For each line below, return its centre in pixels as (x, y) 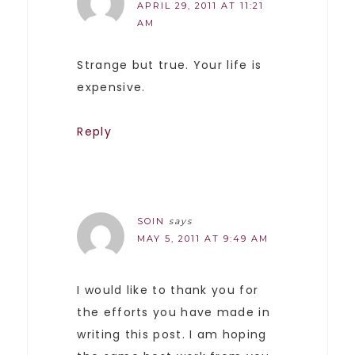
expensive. (111, 87)
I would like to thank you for (168, 290)
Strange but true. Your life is (170, 65)
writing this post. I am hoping (172, 334)
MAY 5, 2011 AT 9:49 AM (203, 238)
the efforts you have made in (174, 312)
